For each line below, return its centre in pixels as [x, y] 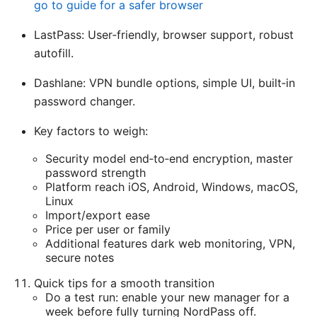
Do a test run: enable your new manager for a [167, 297]
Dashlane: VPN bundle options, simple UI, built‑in [165, 82]
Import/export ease [98, 215]
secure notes [80, 257]
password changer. [85, 101]
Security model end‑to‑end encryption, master [169, 158]
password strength [96, 172]
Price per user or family [108, 229]
